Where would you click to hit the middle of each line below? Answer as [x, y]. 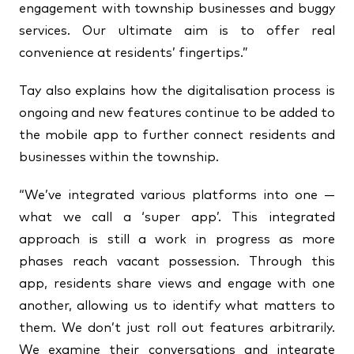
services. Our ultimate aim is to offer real [177, 31]
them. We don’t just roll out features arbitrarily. [177, 328]
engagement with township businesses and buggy [177, 9]
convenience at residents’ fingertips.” [134, 53]
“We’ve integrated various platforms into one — [177, 195]
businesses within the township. [119, 157]
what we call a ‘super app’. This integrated [177, 217]
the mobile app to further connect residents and [177, 135]
